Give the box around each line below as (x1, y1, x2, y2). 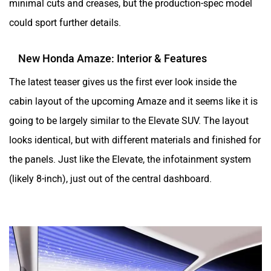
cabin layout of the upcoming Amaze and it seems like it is (9, 90, 258, 102)
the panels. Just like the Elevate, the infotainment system (9, 148, 251, 160)
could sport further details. (9, 11, 123, 23)
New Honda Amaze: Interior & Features (18, 46, 207, 60)
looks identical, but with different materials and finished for (9, 128, 261, 140)
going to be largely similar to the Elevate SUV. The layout (9, 109, 249, 121)
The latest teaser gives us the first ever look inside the (9, 70, 237, 82)
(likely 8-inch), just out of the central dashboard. (9, 167, 214, 179)
